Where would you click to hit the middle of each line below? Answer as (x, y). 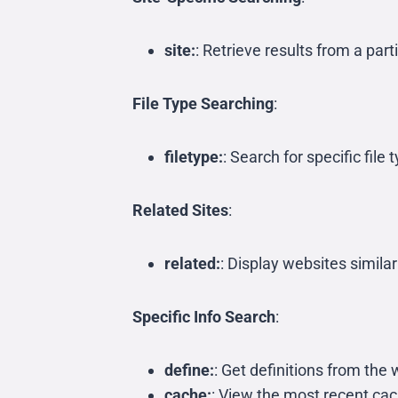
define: (189, 370)
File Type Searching (203, 103)
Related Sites (180, 210)
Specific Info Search (204, 317)
